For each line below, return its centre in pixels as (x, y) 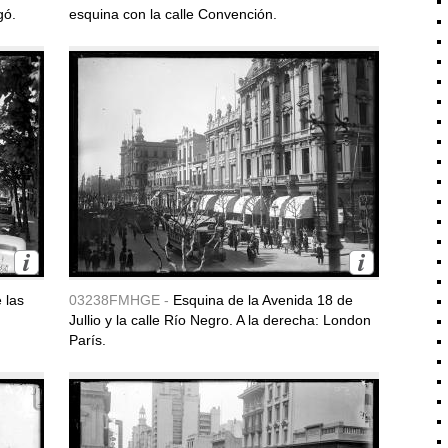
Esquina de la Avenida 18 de (263, 300)
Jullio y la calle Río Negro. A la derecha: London (220, 320)
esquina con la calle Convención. (173, 14)
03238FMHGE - (121, 300)
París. (87, 340)
